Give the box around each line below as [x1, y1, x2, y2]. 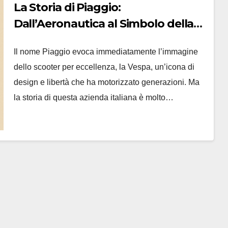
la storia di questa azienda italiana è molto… [13, 93, 174, 102]
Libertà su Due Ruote [13, 33, 130, 47]
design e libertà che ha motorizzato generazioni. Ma [13, 78, 199, 87]
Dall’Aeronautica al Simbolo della [13, 17, 194, 31]
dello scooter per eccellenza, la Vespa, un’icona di [13, 63, 194, 71]
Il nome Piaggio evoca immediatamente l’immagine [13, 47, 198, 56]
